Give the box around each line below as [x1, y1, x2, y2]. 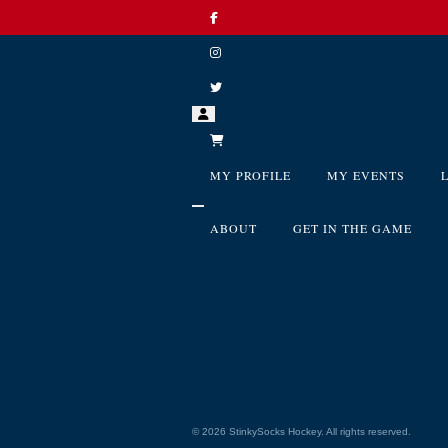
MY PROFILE [210, 167, 291, 183]
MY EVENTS [327, 167, 405, 183]
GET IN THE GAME [293, 220, 412, 236]
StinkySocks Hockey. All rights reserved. [226, 426, 411, 437]
